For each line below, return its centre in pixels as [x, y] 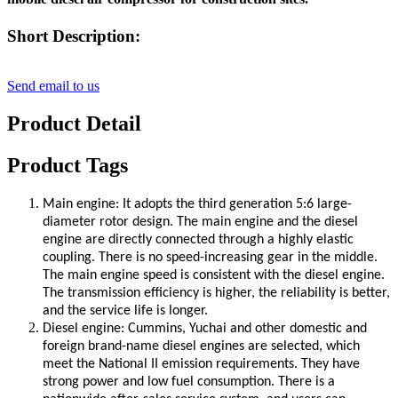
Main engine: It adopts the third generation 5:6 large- [197, 204]
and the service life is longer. [125, 310]
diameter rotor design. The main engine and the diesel [200, 222]
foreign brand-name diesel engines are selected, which [201, 346]
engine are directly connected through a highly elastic [198, 239]
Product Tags [68, 166]
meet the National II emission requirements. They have [201, 364]
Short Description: [74, 36]
